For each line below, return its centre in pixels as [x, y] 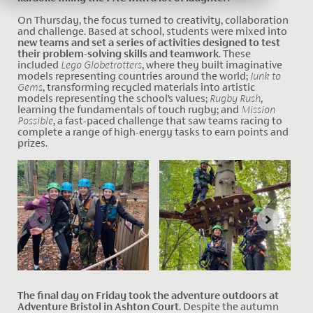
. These [234, 54]
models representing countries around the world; [133, 76]
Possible [35, 121]
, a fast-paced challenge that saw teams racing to [167, 121]
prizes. [32, 143]
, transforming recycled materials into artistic [148, 87]
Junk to [265, 76]
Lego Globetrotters [101, 65]
